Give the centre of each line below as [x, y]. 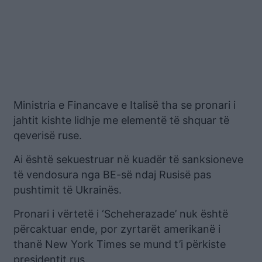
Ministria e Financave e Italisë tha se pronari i [125, 105]
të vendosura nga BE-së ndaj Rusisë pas [112, 175]
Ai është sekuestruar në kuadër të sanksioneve [128, 160]
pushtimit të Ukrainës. [68, 190]
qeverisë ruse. [48, 136]
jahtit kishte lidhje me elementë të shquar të [121, 120]
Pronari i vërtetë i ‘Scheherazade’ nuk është [121, 214]
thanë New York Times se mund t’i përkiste [120, 244]
